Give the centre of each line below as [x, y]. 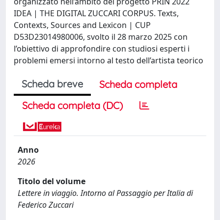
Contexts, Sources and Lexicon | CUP [82, 25]
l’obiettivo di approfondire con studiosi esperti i [102, 49]
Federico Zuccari [46, 205]
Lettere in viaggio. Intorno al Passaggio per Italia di [105, 193]
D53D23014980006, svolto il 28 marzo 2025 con [101, 37]
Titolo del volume [52, 181]
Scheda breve [52, 84]
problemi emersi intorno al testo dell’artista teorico [109, 60]
